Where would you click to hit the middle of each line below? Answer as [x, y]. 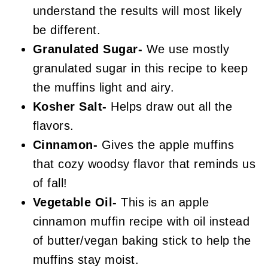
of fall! [50, 183]
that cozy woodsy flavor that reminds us [144, 164]
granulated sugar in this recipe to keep [140, 68]
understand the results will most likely [137, 10]
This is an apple [165, 202]
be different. [67, 30]
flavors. [53, 125]
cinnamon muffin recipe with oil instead [141, 221]
